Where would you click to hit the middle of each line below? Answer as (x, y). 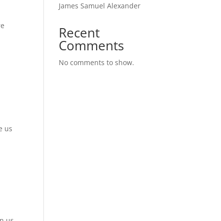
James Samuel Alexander (100, 6)
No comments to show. (97, 62)
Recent (79, 33)
